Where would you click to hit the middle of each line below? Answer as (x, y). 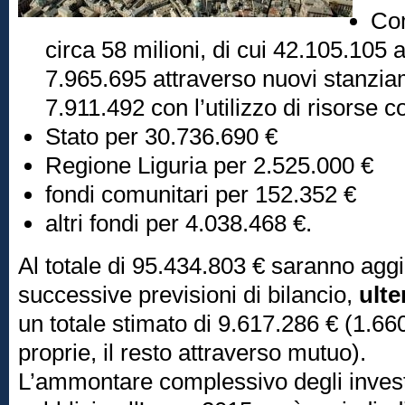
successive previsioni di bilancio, (188, 295)
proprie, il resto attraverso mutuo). (195, 353)
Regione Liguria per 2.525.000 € (209, 165)
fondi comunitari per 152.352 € (201, 194)
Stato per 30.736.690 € (161, 137)
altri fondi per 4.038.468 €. (179, 223)
